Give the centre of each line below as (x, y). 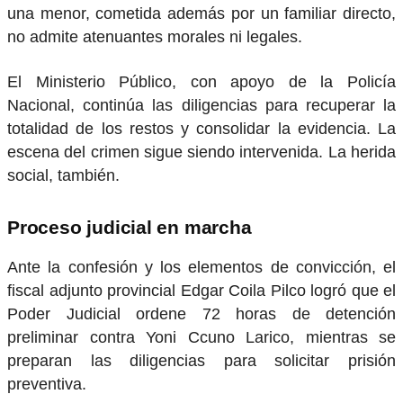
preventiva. (47, 385)
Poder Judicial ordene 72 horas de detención (201, 314)
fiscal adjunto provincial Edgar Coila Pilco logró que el (201, 291)
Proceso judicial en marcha (130, 228)
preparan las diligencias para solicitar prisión (201, 361)
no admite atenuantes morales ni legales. (155, 36)
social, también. (63, 176)
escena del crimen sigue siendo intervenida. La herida (201, 152)
